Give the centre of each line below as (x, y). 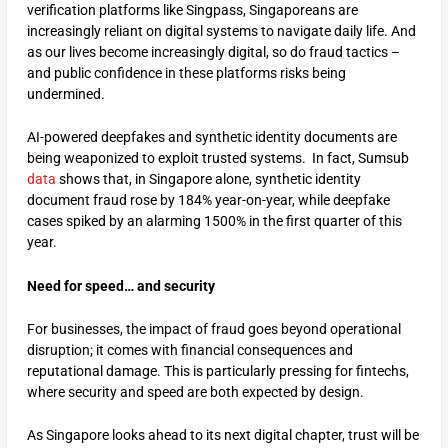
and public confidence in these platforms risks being (186, 72)
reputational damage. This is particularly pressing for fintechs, (217, 371)
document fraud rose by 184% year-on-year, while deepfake (208, 200)
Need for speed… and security (120, 285)
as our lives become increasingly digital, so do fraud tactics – (213, 51)
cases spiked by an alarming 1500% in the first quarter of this (214, 221)
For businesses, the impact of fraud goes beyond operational (213, 329)
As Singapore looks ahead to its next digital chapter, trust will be (222, 435)
